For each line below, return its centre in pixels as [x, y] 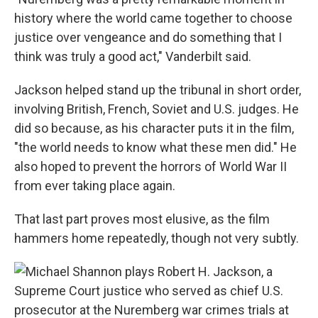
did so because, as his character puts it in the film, [154, 128]
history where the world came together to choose [153, 18]
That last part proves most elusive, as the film [142, 219]
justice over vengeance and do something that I [148, 37]
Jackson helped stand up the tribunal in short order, [158, 89]
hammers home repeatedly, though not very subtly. [157, 238]
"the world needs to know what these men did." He [155, 147]
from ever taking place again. [95, 185]
